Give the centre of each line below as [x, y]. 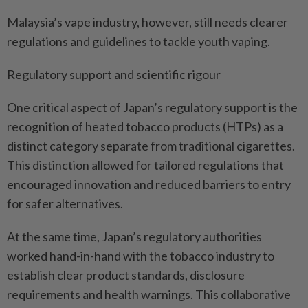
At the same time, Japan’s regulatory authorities [134, 236]
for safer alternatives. [65, 203]
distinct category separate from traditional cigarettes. [151, 145]
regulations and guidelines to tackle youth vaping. [139, 41]
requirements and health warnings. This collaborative [149, 294]
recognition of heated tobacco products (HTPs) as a [145, 126]
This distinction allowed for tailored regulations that [145, 165]
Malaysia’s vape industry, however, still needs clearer [147, 22]
